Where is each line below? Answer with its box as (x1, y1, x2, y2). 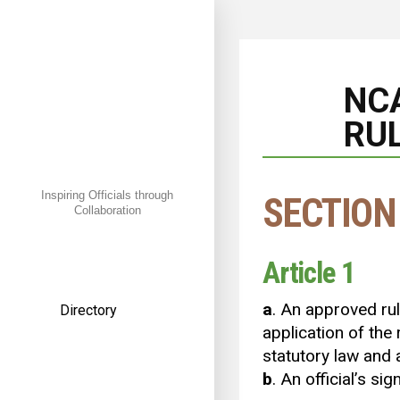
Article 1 (262, 255, 355, 291)
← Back (37, 242, 86, 260)
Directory (60, 302, 117, 320)
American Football (82, 339, 195, 357)
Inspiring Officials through (41, 188, 173, 203)
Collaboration (73, 204, 141, 218)
